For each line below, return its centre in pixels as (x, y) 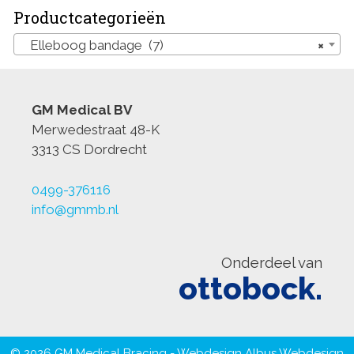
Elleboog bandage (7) (92, 45)
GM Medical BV (82, 110)
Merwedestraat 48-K (96, 130)
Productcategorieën (90, 18)
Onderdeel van (272, 262)
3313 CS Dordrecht (89, 150)
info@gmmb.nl (75, 209)
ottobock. (250, 288)
